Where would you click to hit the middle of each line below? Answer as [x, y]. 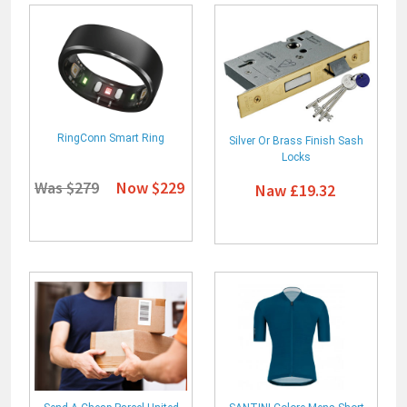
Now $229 [150, 188]
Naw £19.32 [295, 191]
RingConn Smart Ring [111, 139]
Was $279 [67, 188]
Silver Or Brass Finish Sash [296, 141]
